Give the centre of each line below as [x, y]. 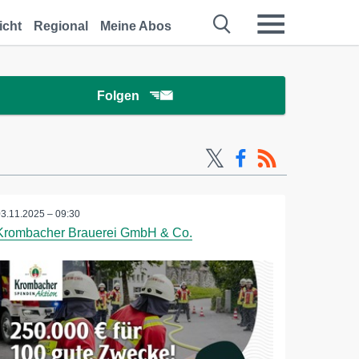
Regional [61, 26]
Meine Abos [136, 26]
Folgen [118, 96]
